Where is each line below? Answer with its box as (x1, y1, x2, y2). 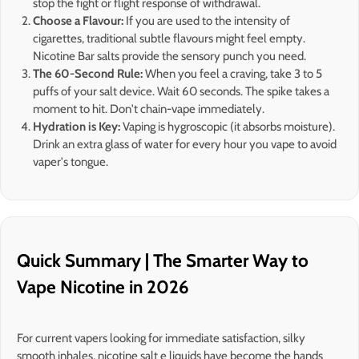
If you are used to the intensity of (123, 13, 290, 28)
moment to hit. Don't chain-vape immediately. (33, 101, 264, 116)
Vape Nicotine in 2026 (17, 276, 189, 299)
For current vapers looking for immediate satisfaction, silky (17, 331, 305, 346)
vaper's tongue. (33, 154, 108, 169)
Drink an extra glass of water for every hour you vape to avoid (33, 136, 337, 151)
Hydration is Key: (33, 119, 120, 134)
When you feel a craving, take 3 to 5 (145, 66, 322, 81)
